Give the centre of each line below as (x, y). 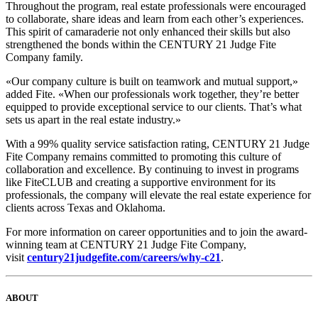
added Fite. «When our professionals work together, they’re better (152, 94)
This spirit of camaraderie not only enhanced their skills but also (148, 32)
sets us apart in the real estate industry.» (93, 120)
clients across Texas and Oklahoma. (86, 208)
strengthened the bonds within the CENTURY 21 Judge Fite (141, 45)
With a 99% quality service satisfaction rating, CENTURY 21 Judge (158, 144)
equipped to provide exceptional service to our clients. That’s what (154, 107)
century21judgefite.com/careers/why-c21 (124, 258)
